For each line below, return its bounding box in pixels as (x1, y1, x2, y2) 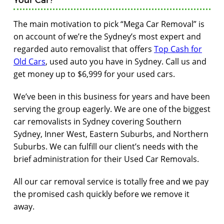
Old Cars (13, 56, 45, 67)
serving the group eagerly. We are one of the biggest (13, 103, 210, 115)
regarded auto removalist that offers (13, 43, 154, 55)
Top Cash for (154, 43, 202, 55)
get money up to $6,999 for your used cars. (13, 68, 175, 80)
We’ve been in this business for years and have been (13, 91, 210, 102)
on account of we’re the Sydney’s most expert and (13, 31, 201, 42)
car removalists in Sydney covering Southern (13, 116, 181, 127)
